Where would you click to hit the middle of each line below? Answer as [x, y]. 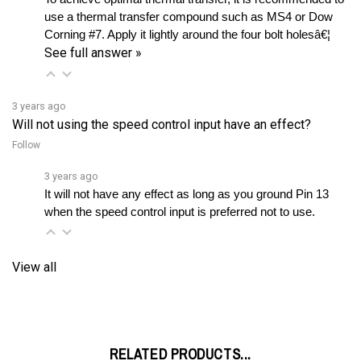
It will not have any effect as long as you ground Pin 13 [187, 168]
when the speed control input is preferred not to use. [180, 186]
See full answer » [93, 27]
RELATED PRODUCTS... [180, 328]
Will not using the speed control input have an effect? [162, 98]
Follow [26, 119]
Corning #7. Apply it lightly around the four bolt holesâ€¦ [189, 8]
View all [34, 241]
